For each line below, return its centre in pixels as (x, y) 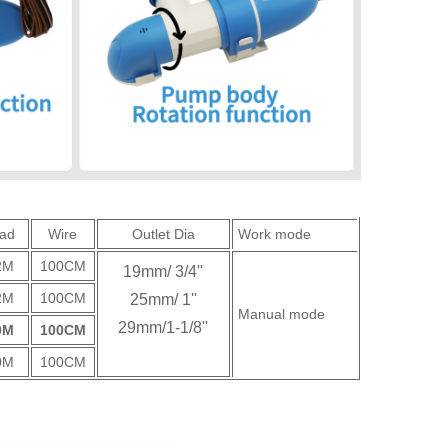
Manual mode (281, 314)
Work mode (274, 234)
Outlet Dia (163, 234)
